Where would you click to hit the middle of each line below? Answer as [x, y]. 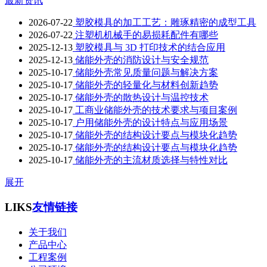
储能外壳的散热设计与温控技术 [141, 97]
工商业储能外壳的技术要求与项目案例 [155, 110]
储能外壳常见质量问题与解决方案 [145, 72]
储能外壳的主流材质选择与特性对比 [150, 160]
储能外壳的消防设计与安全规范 [141, 60]
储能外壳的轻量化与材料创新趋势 [145, 85]
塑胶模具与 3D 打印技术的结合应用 [149, 47]
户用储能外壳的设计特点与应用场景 [150, 122]
